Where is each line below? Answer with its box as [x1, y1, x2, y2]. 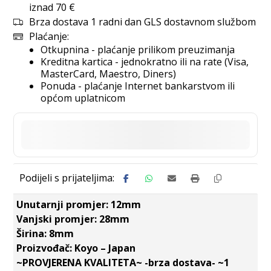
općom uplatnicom [41, 91, 126, 105]
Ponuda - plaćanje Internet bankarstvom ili [41, 79, 235, 93]
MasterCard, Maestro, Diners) [41, 67, 177, 80]
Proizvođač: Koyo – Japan [16, 241, 139, 255]
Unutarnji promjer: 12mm [16, 198, 144, 211]
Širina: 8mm [16, 227, 77, 240]
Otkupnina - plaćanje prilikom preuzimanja [41, 43, 235, 56]
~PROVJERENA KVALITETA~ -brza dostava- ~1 [16, 256, 230, 269]
